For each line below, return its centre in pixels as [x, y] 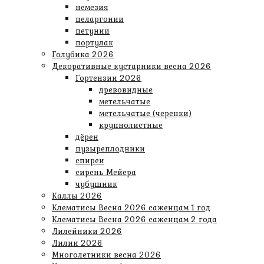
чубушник [96, 184]
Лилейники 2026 [87, 231]
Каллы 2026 [77, 196]
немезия [92, 7]
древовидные [126, 90]
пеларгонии [100, 19]
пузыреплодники [110, 148]
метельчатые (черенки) [145, 113]
